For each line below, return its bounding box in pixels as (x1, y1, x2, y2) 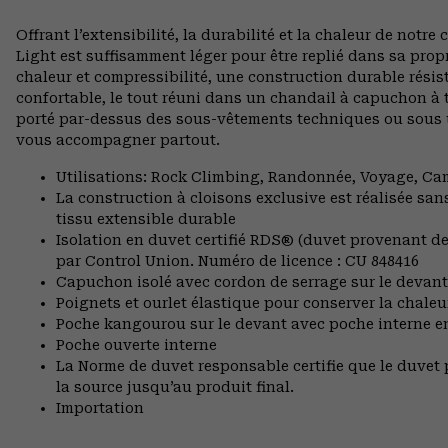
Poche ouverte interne (56, 337, 217, 354)
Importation (56, 400, 144, 417)
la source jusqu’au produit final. (56, 379, 294, 396)
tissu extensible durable (56, 211, 236, 228)
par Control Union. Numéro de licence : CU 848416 (56, 253, 419, 270)
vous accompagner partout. (16, 132, 220, 149)
